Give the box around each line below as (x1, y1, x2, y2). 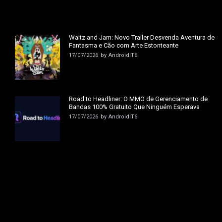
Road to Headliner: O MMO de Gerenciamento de (69, 95, 208, 103)
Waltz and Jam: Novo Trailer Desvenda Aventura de (69, 34, 215, 42)
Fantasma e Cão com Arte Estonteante (69, 42, 179, 50)
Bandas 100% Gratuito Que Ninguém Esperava (69, 103, 200, 111)
